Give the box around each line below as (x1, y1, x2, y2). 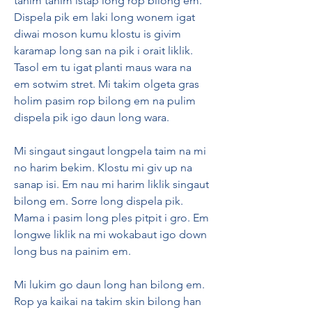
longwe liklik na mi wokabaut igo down (14, 228, 207, 241)
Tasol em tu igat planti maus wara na (14, 61, 192, 74)
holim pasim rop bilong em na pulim (14, 94, 196, 107)
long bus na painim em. (14, 244, 131, 258)
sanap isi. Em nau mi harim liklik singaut (14, 178, 209, 191)
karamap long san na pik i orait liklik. (14, 44, 193, 57)
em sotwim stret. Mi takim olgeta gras (14, 77, 199, 91)
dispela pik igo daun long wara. (14, 111, 169, 124)
